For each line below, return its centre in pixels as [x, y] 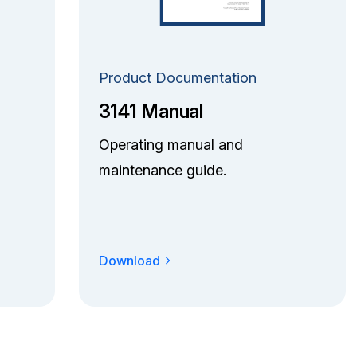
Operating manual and [171, 144]
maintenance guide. [162, 170]
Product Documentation [177, 77]
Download [129, 260]
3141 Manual [151, 111]
